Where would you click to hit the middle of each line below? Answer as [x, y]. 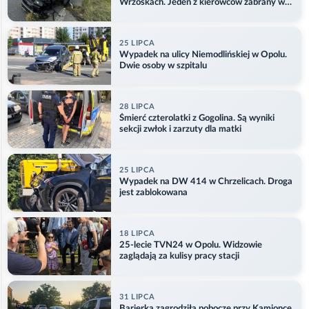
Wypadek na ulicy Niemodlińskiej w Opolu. [203, 55]
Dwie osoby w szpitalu [163, 66]
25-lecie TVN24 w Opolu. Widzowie [191, 246]
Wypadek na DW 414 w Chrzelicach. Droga [206, 182]
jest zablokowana [153, 193]
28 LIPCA [137, 107]
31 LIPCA [137, 297]
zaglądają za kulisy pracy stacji [179, 257]
